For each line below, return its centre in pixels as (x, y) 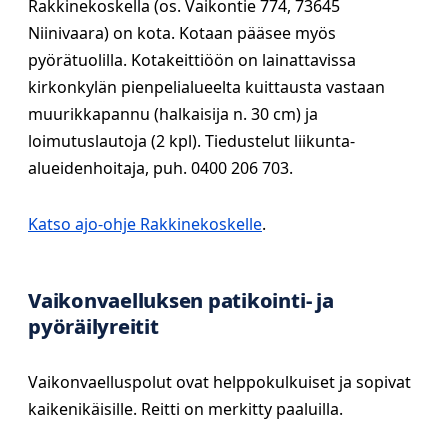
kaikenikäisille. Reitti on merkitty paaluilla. (185, 409)
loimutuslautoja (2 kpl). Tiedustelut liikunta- (191, 141)
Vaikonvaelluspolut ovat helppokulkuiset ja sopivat (219, 382)
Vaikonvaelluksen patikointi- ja (181, 300)
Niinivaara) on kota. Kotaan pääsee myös (182, 33)
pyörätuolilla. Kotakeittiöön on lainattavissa (192, 60)
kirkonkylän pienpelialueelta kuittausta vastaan (206, 87)
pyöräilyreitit (93, 326)
